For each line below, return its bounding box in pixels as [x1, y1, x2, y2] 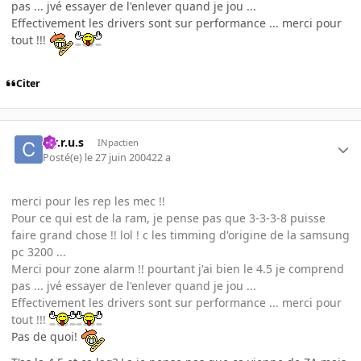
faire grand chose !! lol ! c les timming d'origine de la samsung [11, 226, 350, 243]
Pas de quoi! [11, 328, 81, 344]
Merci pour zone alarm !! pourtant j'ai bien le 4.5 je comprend [11, 260, 344, 276]
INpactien [97, 136, 139, 149]
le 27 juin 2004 [85, 150, 152, 164]
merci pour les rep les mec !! [11, 193, 165, 209]
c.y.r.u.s [43, 135, 85, 151]
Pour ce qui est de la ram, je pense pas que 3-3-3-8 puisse [11, 210, 326, 226]
